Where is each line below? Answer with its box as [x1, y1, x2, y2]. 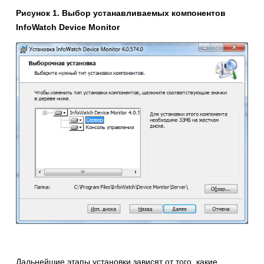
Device [59, 22, 88, 32]
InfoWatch [16, 22, 59, 32]
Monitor [88, 22, 120, 32]
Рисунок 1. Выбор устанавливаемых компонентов [16, 8, 226, 18]
